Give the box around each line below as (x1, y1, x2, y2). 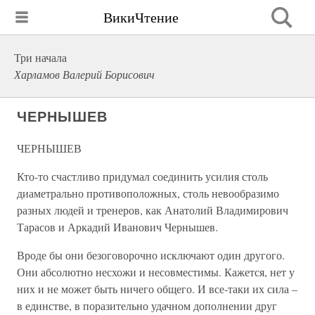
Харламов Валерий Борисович (14, 67, 155, 82)
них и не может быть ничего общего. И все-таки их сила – (17, 281, 297, 296)
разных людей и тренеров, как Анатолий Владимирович (17, 202, 288, 217)
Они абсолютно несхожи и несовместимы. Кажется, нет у (17, 264, 295, 279)
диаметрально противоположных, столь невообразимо (17, 186, 279, 200)
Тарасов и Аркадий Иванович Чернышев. (17, 219, 218, 234)
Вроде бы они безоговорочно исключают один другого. (17, 247, 285, 262)
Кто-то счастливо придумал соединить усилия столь (17, 169, 268, 184)
